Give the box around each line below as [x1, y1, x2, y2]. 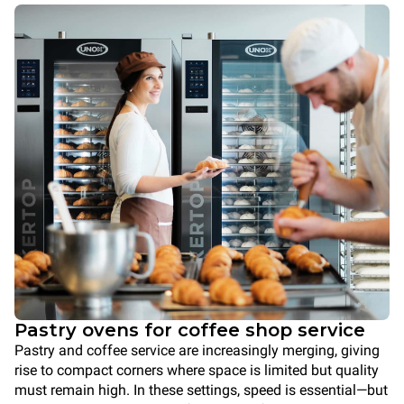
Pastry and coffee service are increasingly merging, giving [14, 342, 380, 359]
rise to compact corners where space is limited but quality [14, 362, 379, 379]
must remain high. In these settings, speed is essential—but [14, 381, 388, 399]
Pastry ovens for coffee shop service [14, 319, 365, 341]
